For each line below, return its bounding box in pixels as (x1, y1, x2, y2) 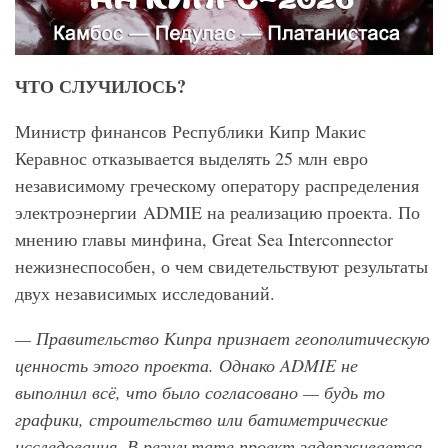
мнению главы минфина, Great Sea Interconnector (15, 227, 393, 252)
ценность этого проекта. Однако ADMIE (15, 353, 336, 378)
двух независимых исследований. (15, 281, 275, 306)
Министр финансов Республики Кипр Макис (15, 119, 366, 144)
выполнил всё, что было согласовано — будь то (15, 380, 385, 405)
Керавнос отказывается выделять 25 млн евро (15, 146, 368, 171)
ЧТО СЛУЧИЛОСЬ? (15, 73, 186, 100)
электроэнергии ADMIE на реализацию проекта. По (15, 200, 420, 225)
